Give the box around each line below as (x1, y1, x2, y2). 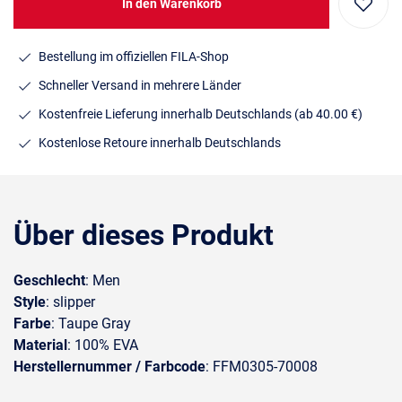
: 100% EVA (67, 336, 138, 354)
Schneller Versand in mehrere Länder (39, 77, 241, 92)
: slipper (46, 293, 95, 310)
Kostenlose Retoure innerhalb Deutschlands (39, 135, 281, 150)
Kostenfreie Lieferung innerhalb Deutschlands (39, 106, 294, 121)
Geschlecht (13, 272, 85, 289)
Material (13, 336, 67, 354)
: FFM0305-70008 (205, 358, 318, 375)
